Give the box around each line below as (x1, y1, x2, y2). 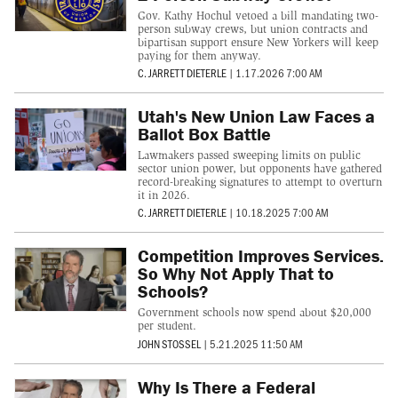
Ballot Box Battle (137, 123, 271, 146)
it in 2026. (137, 188, 190, 203)
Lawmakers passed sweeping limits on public (137, 148, 361, 163)
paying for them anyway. (137, 48, 261, 62)
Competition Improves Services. (137, 244, 384, 267)
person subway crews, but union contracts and (137, 21, 368, 36)
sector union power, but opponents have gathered (137, 162, 382, 176)
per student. (137, 319, 196, 333)
